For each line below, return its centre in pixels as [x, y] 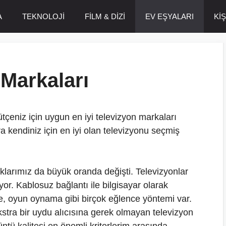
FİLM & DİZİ [105, 16]
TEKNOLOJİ [43, 16]
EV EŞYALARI [169, 16]
